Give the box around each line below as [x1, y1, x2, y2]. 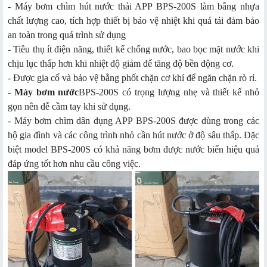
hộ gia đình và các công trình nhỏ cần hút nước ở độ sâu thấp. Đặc [8, 129, 259, 140]
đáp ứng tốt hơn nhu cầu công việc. [8, 158, 141, 169]
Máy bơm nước [14, 86, 79, 97]
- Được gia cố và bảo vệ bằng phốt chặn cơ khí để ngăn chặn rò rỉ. [8, 72, 257, 83]
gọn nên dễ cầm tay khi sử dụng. [8, 101, 131, 111]
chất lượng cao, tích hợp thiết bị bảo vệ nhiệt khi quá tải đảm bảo [8, 15, 259, 26]
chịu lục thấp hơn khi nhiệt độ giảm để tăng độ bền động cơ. [8, 58, 234, 69]
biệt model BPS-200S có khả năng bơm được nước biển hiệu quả [8, 144, 259, 154]
